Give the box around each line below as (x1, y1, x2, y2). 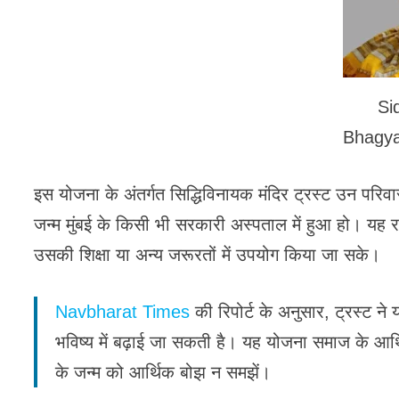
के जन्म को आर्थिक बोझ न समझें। (55, 362, 272, 383)
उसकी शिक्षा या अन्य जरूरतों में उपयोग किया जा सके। (34, 245, 381, 265)
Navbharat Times (55, 302, 191, 322)
